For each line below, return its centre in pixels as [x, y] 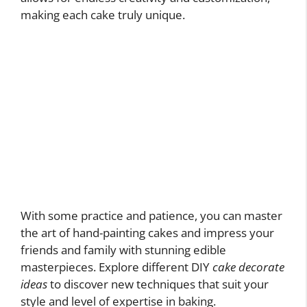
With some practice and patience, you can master [151, 215]
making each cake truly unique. [103, 15]
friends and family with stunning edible [123, 249]
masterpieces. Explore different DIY [116, 267]
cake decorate [248, 267]
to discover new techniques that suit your [158, 284]
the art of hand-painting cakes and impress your [147, 232]
